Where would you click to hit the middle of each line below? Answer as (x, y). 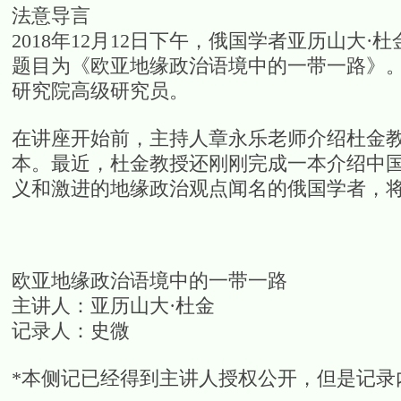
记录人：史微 (70, 331)
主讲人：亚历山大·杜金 (113, 306)
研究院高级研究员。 (100, 91)
